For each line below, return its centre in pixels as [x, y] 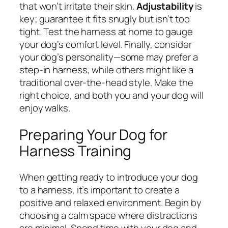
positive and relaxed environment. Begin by [110, 203]
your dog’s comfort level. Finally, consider [106, 45]
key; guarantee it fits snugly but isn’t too [105, 19]
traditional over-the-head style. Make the [106, 83]
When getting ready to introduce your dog [109, 177]
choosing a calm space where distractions [108, 216]
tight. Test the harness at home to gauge [106, 32]
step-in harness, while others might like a [106, 70]
